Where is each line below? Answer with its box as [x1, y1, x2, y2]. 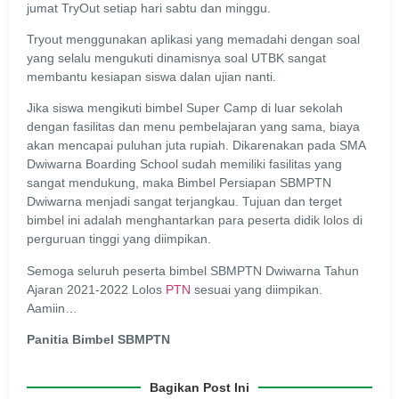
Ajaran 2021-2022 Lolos [27, 281, 166, 297]
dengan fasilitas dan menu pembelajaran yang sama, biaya [27, 119, 360, 134]
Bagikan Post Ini [150, 380, 249, 395]
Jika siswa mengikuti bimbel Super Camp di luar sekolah [27, 101, 343, 116]
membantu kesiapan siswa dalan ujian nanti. [27, 69, 280, 84]
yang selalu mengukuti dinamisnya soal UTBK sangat [27, 50, 326, 65]
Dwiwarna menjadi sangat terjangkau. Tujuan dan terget [27, 194, 342, 209]
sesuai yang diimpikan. [191, 281, 322, 297]
